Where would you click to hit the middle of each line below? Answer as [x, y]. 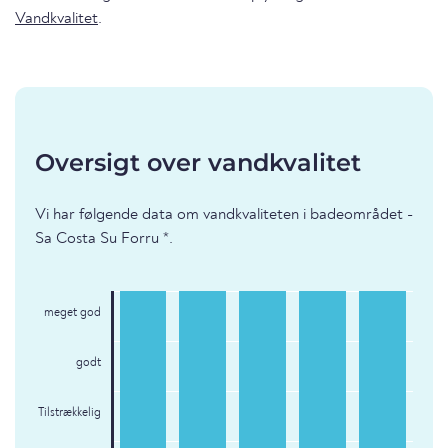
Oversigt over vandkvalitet [198, 163]
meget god [72, 313]
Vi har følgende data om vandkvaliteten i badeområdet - [224, 215]
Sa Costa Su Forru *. [104, 239]
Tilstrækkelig [69, 413]
